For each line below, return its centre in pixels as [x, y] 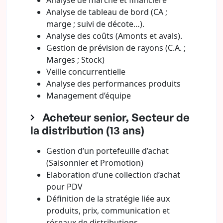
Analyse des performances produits [113, 84]
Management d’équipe [89, 96]
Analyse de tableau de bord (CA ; [107, 12]
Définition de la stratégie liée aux [108, 199]
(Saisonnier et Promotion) [95, 163]
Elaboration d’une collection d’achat [113, 175]
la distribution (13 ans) [87, 130]
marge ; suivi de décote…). [95, 24]
